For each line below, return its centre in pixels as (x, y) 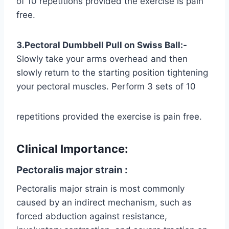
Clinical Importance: (72, 148)
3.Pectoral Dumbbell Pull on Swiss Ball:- (102, 45)
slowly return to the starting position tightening (112, 72)
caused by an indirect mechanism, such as (104, 203)
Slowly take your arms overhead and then (102, 59)
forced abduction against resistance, (92, 216)
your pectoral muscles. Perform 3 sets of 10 (106, 86)
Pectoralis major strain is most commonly (100, 189)
